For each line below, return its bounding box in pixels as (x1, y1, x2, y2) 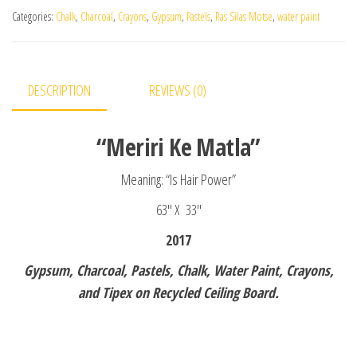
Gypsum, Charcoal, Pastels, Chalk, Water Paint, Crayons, (23, 261, 334, 280)
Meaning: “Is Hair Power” (121, 170, 236, 190)
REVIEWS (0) (149, 80, 206, 100)
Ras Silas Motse (215, 9, 273, 25)
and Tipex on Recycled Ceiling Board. (78, 283, 279, 303)
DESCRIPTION (28, 80, 91, 100)
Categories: (12, 9, 56, 25)
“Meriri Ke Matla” (96, 131, 261, 164)
